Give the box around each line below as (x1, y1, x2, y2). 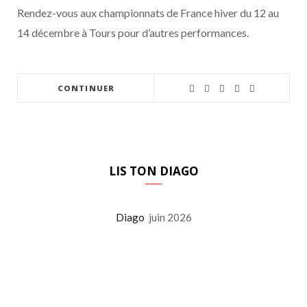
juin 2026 (148, 211, 192, 223)
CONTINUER (58, 83, 114, 93)
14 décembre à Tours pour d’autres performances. (17, 26, 249, 39)
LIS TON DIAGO (108, 163, 199, 179)
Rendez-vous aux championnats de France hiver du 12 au (17, 6, 279, 19)
